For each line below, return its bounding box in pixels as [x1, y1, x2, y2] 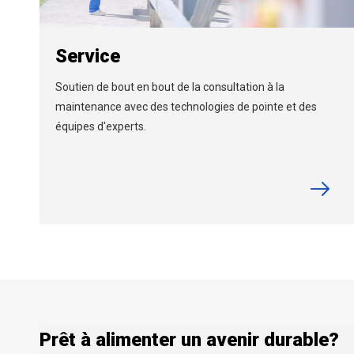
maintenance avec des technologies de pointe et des [55, 100, 317, 113]
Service [55, 44, 120, 67]
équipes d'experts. [55, 119, 146, 133]
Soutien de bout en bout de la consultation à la [55, 80, 284, 93]
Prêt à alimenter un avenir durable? [40, 328, 339, 351]
